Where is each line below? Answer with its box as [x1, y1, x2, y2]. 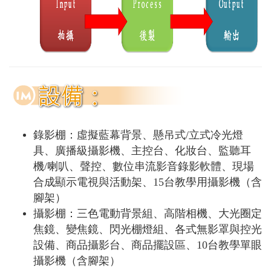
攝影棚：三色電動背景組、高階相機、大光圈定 [33, 207, 262, 220]
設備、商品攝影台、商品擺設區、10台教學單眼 [33, 238, 262, 251]
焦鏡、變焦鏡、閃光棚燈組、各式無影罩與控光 [33, 223, 262, 235]
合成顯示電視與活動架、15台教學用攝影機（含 [33, 175, 262, 188]
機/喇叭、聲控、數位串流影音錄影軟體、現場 [33, 160, 254, 172]
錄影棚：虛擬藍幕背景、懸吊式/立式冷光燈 [33, 128, 243, 141]
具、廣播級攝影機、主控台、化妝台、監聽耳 [33, 144, 251, 157]
